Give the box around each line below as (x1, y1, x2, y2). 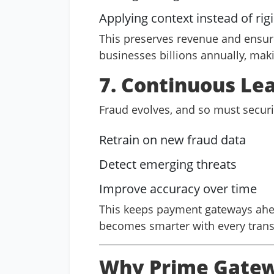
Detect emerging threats (99, 156, 237, 172)
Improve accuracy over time (99, 180, 257, 197)
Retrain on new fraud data (99, 131, 246, 148)
